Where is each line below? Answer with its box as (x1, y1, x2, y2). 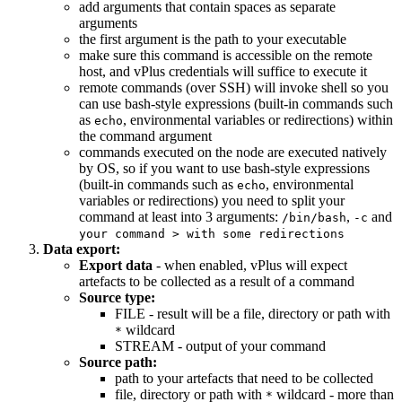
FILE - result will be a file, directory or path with (115, 306, 390, 322)
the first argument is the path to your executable (79, 31, 346, 48)
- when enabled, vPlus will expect (153, 258, 347, 274)
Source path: (79, 354, 157, 371)
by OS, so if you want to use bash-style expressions (79, 161, 370, 177)
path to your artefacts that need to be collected (115, 371, 373, 387)
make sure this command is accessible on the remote (79, 48, 372, 64)
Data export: (43, 241, 120, 258)
